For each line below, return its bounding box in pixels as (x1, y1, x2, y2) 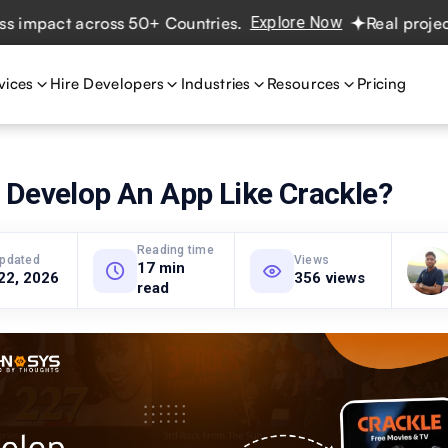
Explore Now (196, 13, 290, 32)
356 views (294, 269, 366, 287)
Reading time (137, 243, 214, 257)
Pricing (357, 74, 407, 93)
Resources (267, 74, 341, 93)
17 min (137, 259, 185, 277)
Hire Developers (49, 74, 165, 93)
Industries (180, 74, 251, 93)
